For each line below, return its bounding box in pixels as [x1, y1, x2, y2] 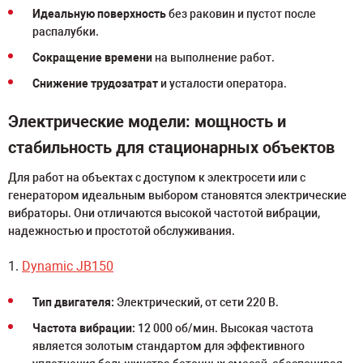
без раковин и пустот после [166, 7, 316, 20]
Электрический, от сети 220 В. [114, 296, 279, 309]
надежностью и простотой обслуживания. [8, 224, 235, 237]
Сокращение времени [32, 51, 152, 64]
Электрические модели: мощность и [8, 112, 286, 131]
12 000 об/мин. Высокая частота [135, 322, 314, 335]
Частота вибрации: [32, 322, 135, 335]
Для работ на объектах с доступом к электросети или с [8, 171, 305, 184]
